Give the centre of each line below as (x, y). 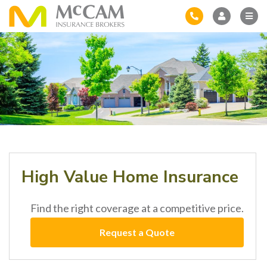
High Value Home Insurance (130, 177)
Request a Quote (137, 232)
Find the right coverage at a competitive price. (137, 208)
